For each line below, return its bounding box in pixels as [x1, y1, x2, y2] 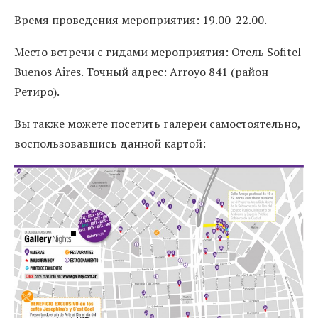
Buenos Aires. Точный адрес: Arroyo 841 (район [14, 64, 268, 79]
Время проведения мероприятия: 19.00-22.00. [14, 12, 267, 28]
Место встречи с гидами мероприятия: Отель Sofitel [14, 44, 301, 60]
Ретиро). [14, 84, 60, 99]
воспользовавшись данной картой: [14, 136, 206, 151]
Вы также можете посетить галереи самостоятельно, [14, 116, 300, 131]
